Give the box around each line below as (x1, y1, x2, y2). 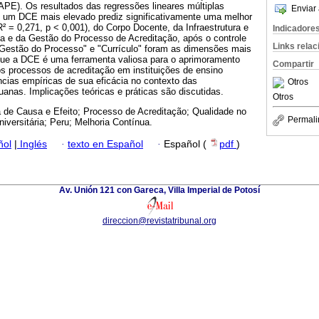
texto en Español (68, 138, 143, 150)
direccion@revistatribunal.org (103, 215, 216, 226)
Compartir (273, 59, 314, 69)
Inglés (17, 138, 47, 150)
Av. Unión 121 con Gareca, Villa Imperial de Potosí (59, 184, 260, 195)
